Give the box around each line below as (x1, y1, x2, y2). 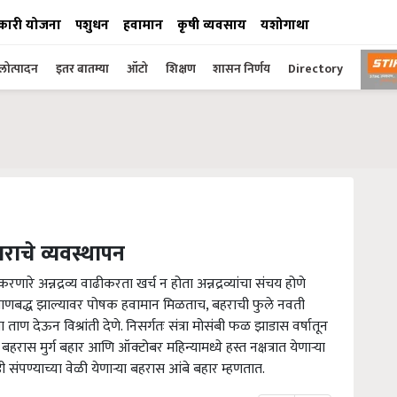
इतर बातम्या (56, 58, 109, 79)
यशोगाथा (261, 14, 309, 36)
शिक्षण (166, 58, 198, 79)
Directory (288, 58, 343, 79)
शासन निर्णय (213, 58, 270, 79)
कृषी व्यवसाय (177, 14, 246, 36)
